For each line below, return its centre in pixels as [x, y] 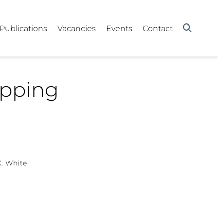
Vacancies [77, 28]
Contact [158, 28]
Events [119, 28]
